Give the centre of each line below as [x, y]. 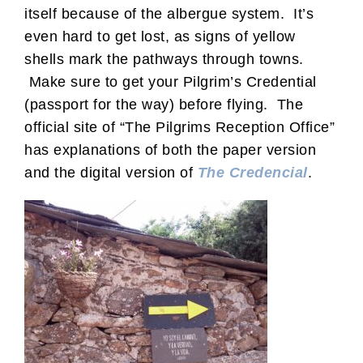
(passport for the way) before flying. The [164, 104]
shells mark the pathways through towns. [164, 59]
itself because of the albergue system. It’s [169, 13]
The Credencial [252, 172]
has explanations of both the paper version [170, 149]
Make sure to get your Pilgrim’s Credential [171, 81]
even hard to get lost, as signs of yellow [160, 36]
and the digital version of [111, 172]
